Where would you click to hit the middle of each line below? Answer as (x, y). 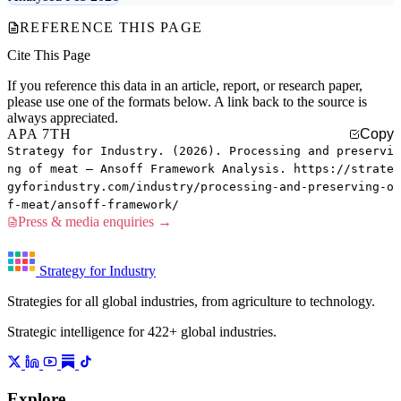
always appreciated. (63, 118)
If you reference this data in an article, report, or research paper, (185, 86)
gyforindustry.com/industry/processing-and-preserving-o (200, 187)
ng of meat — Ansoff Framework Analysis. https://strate (200, 169)
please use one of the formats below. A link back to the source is (187, 102)
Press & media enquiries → (95, 222)
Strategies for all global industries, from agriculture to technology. (191, 302)
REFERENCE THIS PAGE (111, 27)
